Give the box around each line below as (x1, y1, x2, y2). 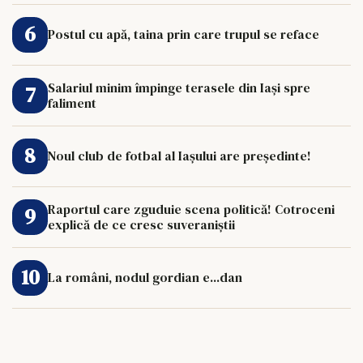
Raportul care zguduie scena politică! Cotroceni (48, 199, 335, 218)
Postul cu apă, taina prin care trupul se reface (48, 25, 319, 44)
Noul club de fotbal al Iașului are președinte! (48, 147, 311, 165)
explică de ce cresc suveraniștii (48, 215, 235, 233)
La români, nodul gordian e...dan (48, 268, 242, 287)
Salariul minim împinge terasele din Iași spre (48, 78, 310, 96)
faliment (48, 93, 96, 112)
